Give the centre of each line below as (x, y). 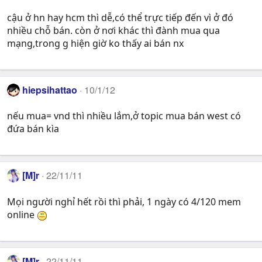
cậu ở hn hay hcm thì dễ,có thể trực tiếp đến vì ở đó (120, 18)
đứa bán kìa (33, 129)
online (22, 214)
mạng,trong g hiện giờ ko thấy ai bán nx (95, 44)
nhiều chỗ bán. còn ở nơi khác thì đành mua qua (113, 31)
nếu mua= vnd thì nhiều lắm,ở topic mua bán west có (124, 116)
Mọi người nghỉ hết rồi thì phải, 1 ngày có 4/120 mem (124, 201)
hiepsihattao (50, 90)
